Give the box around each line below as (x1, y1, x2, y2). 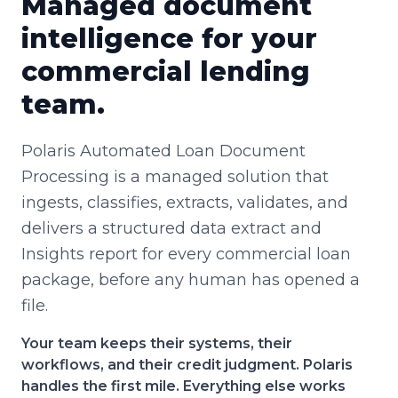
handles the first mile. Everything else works (21, 378, 346, 394)
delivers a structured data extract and (21, 219, 322, 238)
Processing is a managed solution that (21, 167, 329, 187)
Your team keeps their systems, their (21, 335, 292, 352)
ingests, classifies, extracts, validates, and (21, 193, 348, 212)
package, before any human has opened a (21, 270, 360, 290)
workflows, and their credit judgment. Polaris (21, 356, 353, 373)
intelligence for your (21, 22, 317, 55)
